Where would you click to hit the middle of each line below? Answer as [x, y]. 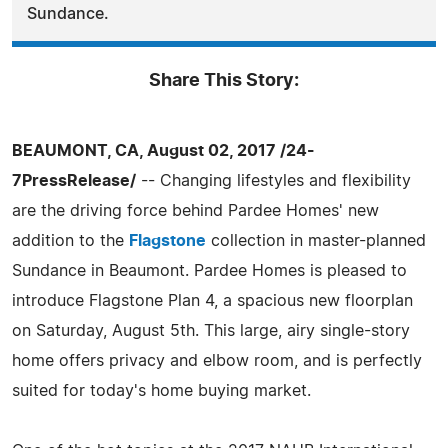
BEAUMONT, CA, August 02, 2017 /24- [163, 150]
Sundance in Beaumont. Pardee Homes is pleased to [209, 270]
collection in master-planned [316, 240]
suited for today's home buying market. [161, 390]
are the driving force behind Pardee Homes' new [195, 210]
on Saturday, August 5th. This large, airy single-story [211, 330]
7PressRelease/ [74, 180]
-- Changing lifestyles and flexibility [273, 180]
